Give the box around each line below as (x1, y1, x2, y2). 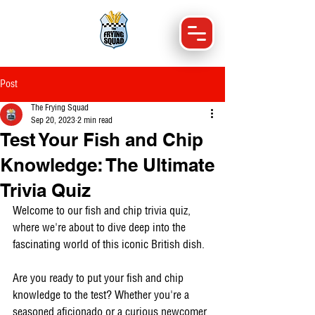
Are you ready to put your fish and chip (13, 274, 186, 284)
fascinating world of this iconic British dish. (13, 240, 207, 250)
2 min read (77, 117, 112, 124)
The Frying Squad (31, 104, 89, 112)
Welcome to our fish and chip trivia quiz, (13, 206, 193, 217)
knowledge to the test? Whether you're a (13, 290, 192, 301)
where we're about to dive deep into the (13, 223, 188, 233)
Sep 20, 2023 (31, 117, 75, 124)
